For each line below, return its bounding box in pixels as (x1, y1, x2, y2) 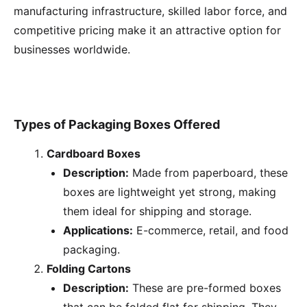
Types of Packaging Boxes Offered (14, 116, 220, 132)
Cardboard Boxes (47, 147, 140, 161)
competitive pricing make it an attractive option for (14, 23, 281, 37)
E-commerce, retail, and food (133, 223, 288, 238)
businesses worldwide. (14, 42, 130, 56)
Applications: (63, 223, 133, 238)
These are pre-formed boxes (129, 281, 281, 295)
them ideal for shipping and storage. (63, 204, 251, 219)
